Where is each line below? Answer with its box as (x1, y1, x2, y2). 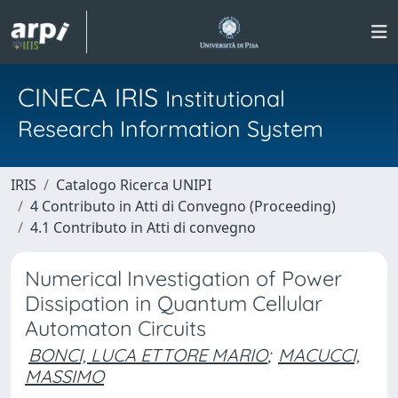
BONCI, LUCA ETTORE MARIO (28, 344, 267, 366)
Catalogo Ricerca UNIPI (56, 175, 211, 195)
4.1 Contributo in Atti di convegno (30, 218, 256, 237)
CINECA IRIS (18, 81, 165, 113)
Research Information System (18, 115, 323, 142)
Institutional (165, 84, 285, 112)
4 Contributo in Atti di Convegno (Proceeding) (30, 196, 336, 216)
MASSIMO (25, 365, 104, 387)
